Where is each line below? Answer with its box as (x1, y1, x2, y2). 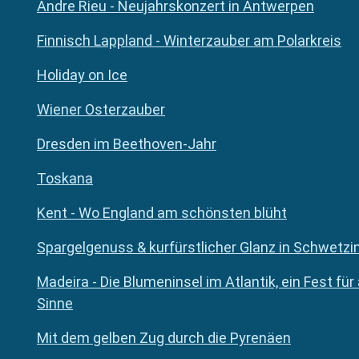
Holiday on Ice (37, 67, 127, 84)
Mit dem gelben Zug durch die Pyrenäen (37, 329, 291, 347)
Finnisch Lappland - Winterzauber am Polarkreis (37, 32, 341, 50)
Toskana (37, 170, 93, 188)
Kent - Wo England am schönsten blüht (37, 204, 287, 222)
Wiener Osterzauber (37, 101, 165, 119)
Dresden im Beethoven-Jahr (37, 135, 216, 153)
